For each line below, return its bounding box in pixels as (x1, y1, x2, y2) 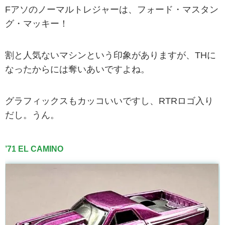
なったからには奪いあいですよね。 (5, 64, 150, 75)
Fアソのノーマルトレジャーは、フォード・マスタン (5, 4, 218, 15)
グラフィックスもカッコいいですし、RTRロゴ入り (5, 96, 213, 106)
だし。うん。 (5, 110, 59, 121)
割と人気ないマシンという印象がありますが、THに (5, 50, 216, 61)
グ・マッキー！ (5, 18, 68, 29)
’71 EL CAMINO (5, 145, 63, 154)
